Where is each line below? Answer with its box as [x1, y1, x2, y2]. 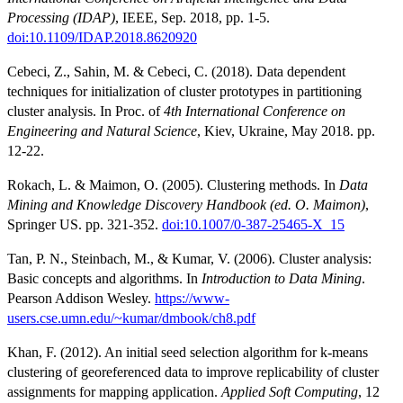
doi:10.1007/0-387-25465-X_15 [162, 216, 345, 232]
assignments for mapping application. [7, 383, 221, 399]
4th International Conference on [164, 103, 345, 119]
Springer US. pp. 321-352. [7, 216, 162, 232]
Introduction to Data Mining [201, 270, 362, 286]
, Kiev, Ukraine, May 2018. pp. [197, 122, 375, 139]
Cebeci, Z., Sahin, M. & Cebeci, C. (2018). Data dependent [7, 63, 345, 79]
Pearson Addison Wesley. [7, 290, 155, 306]
